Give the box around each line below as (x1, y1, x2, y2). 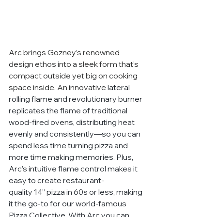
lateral (108, 82, 131, 93)
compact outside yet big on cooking (9, 71, 139, 81)
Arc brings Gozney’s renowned (9, 47, 121, 58)
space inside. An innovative (9, 82, 108, 93)
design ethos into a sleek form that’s (9, 59, 140, 69)
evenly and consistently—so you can (9, 129, 142, 139)
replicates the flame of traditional (9, 106, 129, 116)
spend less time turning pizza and (9, 140, 129, 151)
